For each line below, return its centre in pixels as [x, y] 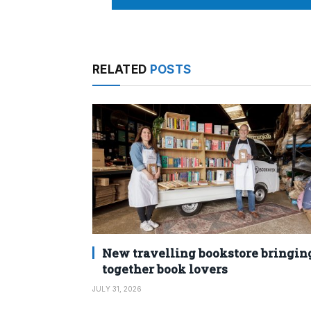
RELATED [121, 69]
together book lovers [165, 269]
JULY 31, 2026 [117, 288]
